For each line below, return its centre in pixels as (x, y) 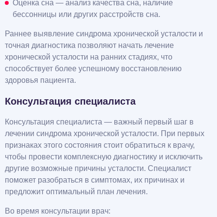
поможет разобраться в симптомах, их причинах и (95, 180)
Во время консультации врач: (58, 211)
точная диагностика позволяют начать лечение (89, 46)
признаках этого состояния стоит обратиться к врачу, (100, 145)
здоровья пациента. (40, 80)
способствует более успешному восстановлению (93, 69)
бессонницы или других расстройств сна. (86, 15)
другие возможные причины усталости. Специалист (98, 169)
